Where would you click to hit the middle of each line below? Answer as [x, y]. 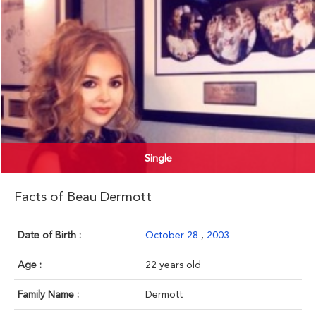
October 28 [173, 235]
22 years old [173, 265]
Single [158, 158]
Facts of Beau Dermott [83, 197]
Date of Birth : [49, 235]
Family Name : [48, 294]
